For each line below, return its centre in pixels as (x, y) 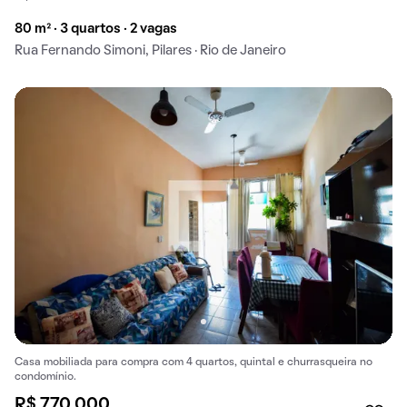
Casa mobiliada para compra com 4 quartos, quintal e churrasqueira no (194, 362)
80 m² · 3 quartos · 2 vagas (96, 29)
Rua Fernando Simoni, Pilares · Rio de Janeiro (150, 50)
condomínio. (45, 377)
